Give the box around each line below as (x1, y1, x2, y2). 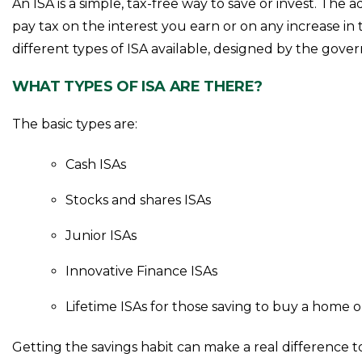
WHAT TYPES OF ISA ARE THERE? (12, 78, 263, 95)
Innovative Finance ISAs (65, 263, 218, 279)
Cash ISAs (65, 157, 127, 172)
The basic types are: (12, 116, 138, 132)
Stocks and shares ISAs (65, 192, 212, 208)
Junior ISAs (65, 228, 137, 243)
